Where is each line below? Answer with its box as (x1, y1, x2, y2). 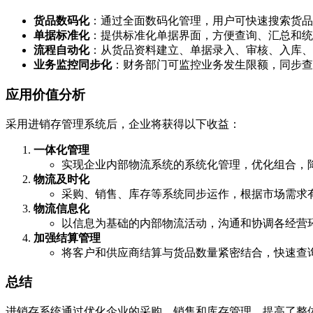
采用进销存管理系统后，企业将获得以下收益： (6, 117, 240, 130)
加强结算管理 (34, 231, 101, 244)
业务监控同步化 (34, 59, 112, 71)
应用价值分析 (6, 87, 85, 102)
